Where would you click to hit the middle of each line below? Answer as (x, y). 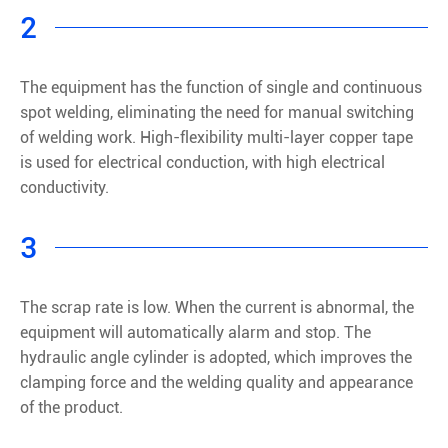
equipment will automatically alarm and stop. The (195, 332)
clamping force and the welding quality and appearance (216, 382)
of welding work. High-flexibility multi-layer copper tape (216, 137)
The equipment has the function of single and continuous (221, 87)
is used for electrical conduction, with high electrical (202, 162)
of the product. (71, 407)
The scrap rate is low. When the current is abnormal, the (217, 307)
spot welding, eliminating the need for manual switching (217, 112)
